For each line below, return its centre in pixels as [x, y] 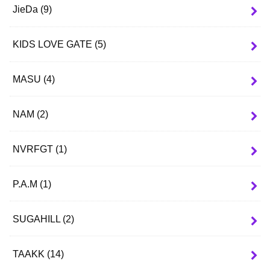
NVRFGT [34, 149]
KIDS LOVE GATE [54, 44]
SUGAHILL [38, 218]
